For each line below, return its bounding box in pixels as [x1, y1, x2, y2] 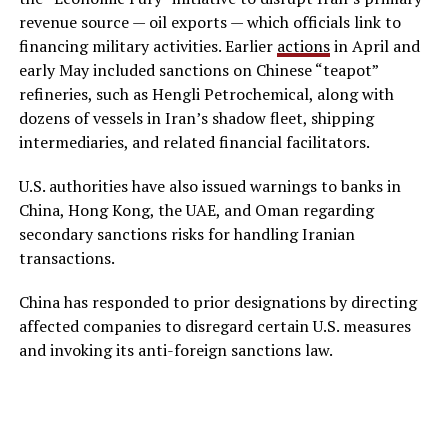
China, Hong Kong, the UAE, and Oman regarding [18, 198, 374, 221]
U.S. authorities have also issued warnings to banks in [18, 174, 401, 197]
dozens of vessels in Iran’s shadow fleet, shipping [18, 106, 374, 129]
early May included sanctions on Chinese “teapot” [18, 58, 378, 81]
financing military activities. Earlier [18, 34, 277, 57]
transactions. [18, 246, 115, 269]
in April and [329, 34, 420, 57]
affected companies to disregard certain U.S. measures [18, 314, 411, 337]
